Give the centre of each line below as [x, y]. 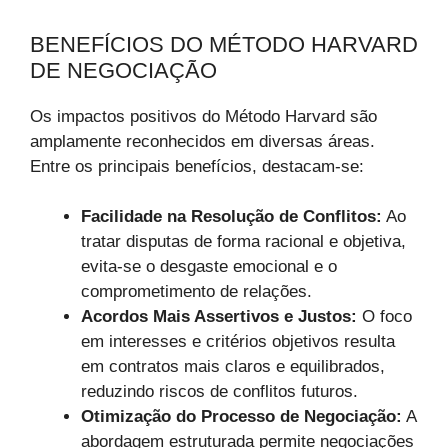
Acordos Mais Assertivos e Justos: [219, 317]
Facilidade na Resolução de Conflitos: [231, 217]
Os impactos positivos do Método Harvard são [203, 116]
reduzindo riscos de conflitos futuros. [219, 392]
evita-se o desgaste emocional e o [209, 267]
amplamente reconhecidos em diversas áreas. [202, 141]
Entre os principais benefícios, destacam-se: [197, 166]
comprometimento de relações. [196, 292]
